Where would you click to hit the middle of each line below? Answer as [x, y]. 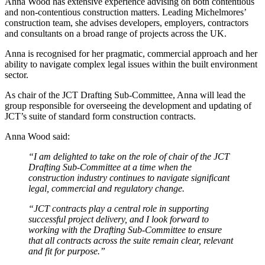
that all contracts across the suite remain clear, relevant [131, 241]
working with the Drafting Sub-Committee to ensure [125, 230]
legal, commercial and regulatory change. [109, 189]
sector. [17, 75]
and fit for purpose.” [67, 251]
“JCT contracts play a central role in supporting [119, 209]
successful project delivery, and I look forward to [119, 219]
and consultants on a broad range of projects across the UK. [116, 34]
